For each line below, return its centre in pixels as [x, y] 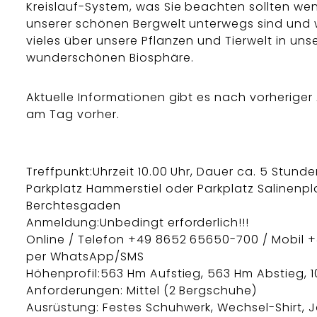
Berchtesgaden [74, 205]
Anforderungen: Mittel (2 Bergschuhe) [142, 290]
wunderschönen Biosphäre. [110, 58]
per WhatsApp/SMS [85, 256]
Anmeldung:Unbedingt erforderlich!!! [138, 222]
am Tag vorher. [73, 115]
